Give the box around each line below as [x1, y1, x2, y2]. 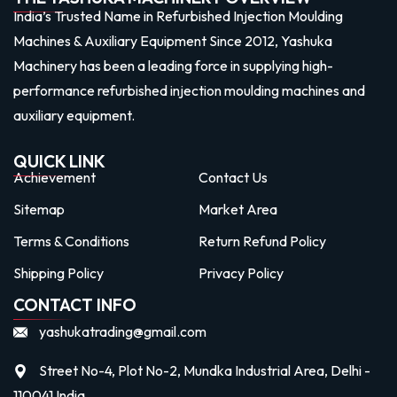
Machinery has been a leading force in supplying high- [13, 56, 333, 74]
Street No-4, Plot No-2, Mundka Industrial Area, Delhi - [39, 361, 370, 379]
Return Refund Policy [198, 231, 326, 250]
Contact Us [198, 167, 268, 186]
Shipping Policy [13, 263, 104, 282]
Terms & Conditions [13, 231, 129, 250]
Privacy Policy [198, 263, 284, 282]
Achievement [13, 167, 96, 186]
